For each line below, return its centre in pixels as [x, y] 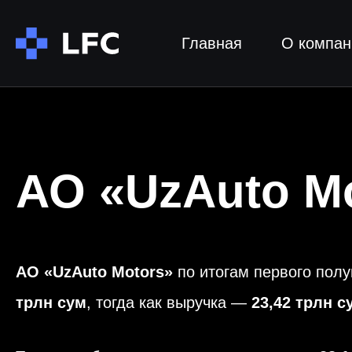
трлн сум [51, 302]
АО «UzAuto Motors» [94, 272]
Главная [212, 43]
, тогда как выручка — [169, 302]
